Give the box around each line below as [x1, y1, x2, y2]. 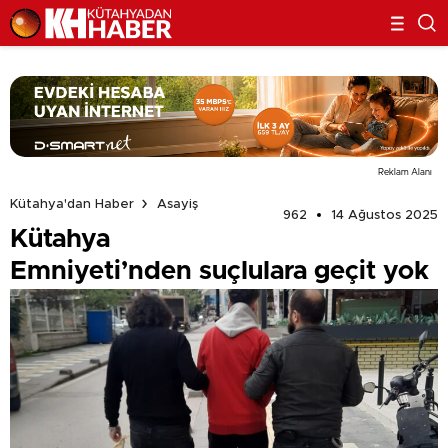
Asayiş [157, 197, 198, 211]
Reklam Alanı [378, 167, 432, 177]
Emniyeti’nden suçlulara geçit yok [10, 257, 429, 284]
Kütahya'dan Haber [10, 197, 134, 211]
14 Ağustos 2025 [331, 208, 438, 222]
